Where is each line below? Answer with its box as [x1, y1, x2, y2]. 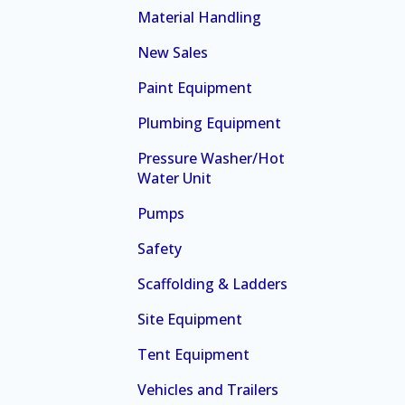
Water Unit [137, 167, 212, 188]
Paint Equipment [137, 77, 252, 98]
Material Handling [137, 6, 261, 27]
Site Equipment [137, 308, 242, 329]
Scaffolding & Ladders [137, 273, 287, 294]
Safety [137, 238, 182, 259]
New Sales [137, 42, 208, 62]
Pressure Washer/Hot [137, 147, 285, 168]
